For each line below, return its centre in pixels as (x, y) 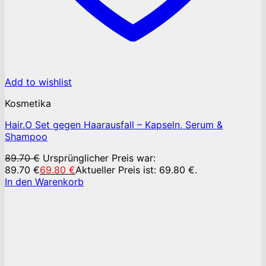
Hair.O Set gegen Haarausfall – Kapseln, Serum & (114, 125)
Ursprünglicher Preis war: (99, 158)
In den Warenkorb (44, 182)
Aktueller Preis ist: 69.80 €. (136, 170)
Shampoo (26, 137)
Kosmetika (28, 104)
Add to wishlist (38, 82)
